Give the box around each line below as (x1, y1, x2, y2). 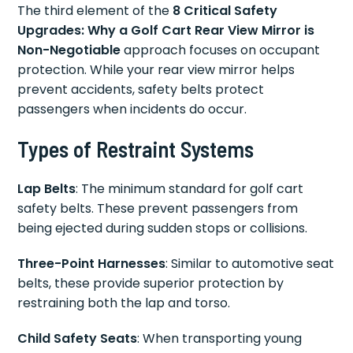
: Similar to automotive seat (165, 255, 335, 273)
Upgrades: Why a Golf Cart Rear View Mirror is (17, 21, 315, 40)
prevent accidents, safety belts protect (17, 80, 265, 99)
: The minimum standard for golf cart (76, 180, 304, 199)
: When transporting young (137, 329, 303, 348)
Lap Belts (17, 180, 76, 199)
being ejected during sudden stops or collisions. (17, 219, 308, 238)
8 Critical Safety (173, 2, 278, 20)
